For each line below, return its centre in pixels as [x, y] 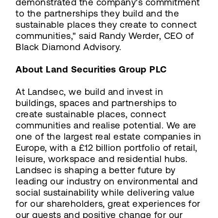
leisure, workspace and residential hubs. [101, 159]
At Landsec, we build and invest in [89, 91]
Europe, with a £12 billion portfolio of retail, [107, 147]
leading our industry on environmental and [107, 181]
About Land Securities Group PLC [91, 69]
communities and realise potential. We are [106, 125]
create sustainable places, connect [91, 114]
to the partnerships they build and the [97, 13]
